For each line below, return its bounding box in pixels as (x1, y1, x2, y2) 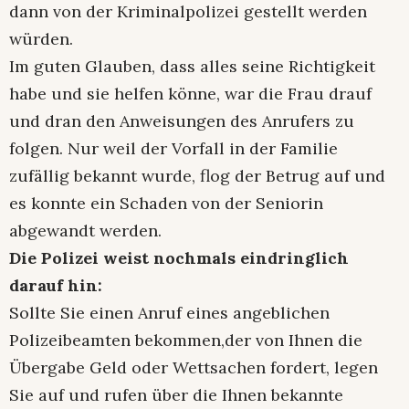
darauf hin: (9, 275, 102, 297)
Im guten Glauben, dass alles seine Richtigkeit (9, 56, 375, 78)
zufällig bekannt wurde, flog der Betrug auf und (9, 165, 385, 187)
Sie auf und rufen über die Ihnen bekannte (9, 384, 343, 406)
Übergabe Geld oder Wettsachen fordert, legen (9, 357, 378, 379)
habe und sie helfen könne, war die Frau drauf (9, 83, 372, 105)
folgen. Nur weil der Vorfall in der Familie (9, 138, 338, 160)
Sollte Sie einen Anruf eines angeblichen (9, 302, 330, 324)
